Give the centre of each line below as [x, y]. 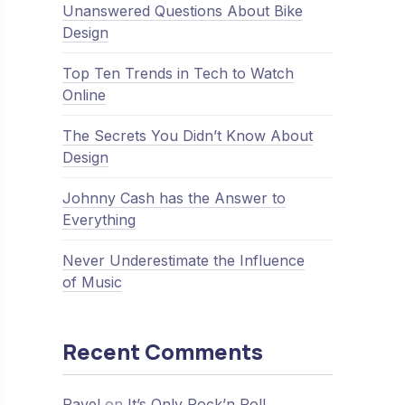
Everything [99, 220]
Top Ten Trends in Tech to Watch [178, 73]
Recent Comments [162, 352]
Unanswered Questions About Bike [182, 11]
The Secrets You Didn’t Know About [187, 136]
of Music [92, 282]
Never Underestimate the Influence [183, 260]
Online [84, 95]
